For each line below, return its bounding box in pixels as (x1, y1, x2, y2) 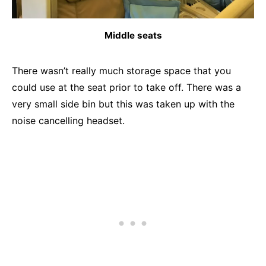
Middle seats (104, 30, 162, 42)
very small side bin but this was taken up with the (12, 98, 235, 110)
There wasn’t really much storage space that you (12, 65, 231, 77)
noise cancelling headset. (12, 115, 125, 127)
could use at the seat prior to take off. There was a (12, 81, 241, 94)
